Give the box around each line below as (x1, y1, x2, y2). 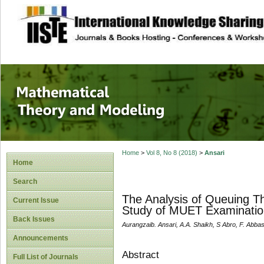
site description (75, 12, 153, 24)
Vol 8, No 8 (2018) (146, 149, 197, 157)
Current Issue (13, 196, 59, 204)
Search (13, 177, 37, 186)
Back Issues (13, 215, 55, 223)
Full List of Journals (13, 253, 78, 261)
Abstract (121, 249, 159, 260)
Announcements (13, 234, 68, 242)
